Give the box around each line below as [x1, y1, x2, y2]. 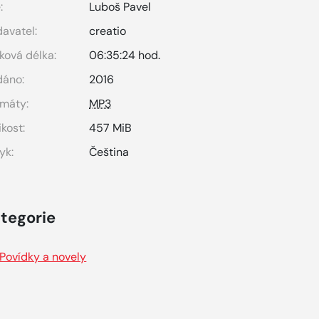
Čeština [89, 145, 130, 159]
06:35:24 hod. [89, 48, 161, 63]
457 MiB [89, 120, 132, 135]
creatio [89, 23, 127, 38]
